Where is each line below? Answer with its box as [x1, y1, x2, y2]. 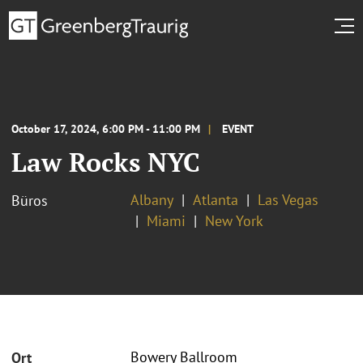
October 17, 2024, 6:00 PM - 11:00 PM [11, 121, 200, 136]
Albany [130, 190, 173, 209]
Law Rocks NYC [11, 144, 200, 179]
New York [205, 211, 263, 230]
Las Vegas [258, 190, 318, 209]
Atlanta [193, 190, 238, 209]
